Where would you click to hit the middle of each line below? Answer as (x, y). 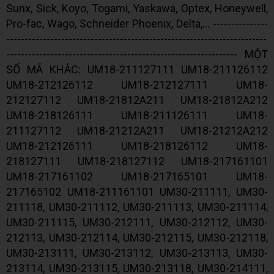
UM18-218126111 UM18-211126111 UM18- (137, 115)
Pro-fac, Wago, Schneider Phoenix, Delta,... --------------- (137, 23)
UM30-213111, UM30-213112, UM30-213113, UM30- (137, 253)
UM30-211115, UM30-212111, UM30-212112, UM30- (137, 222)
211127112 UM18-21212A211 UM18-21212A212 (137, 130)
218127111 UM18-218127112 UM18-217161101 (137, 161)
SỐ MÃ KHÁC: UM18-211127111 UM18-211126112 (137, 69)
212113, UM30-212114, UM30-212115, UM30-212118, (137, 237)
